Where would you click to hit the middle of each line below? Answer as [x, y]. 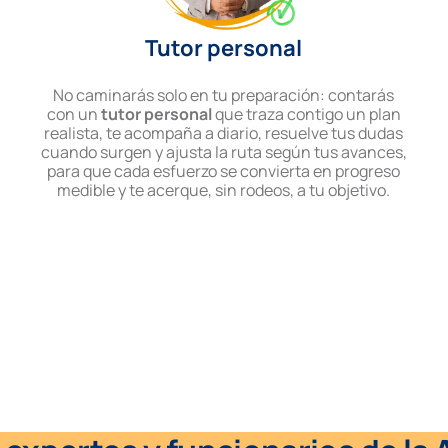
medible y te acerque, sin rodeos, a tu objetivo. [224, 190]
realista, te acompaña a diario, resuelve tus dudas [224, 133]
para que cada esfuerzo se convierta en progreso [224, 171]
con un [72, 114]
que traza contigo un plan [306, 114]
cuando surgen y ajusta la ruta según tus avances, [223, 152]
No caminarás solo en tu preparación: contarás [224, 95]
